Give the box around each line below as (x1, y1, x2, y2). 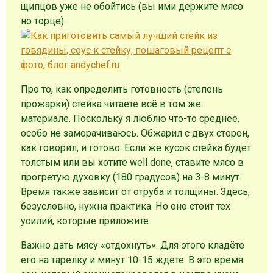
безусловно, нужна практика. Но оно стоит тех (21, 200, 231, 212)
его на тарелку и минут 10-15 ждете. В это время (21, 254, 244, 266)
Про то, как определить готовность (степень (21, 83, 224, 95)
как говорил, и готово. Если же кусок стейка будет (21, 141, 252, 154)
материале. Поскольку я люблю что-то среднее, (21, 112, 240, 124)
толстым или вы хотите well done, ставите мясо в (21, 156, 244, 168)
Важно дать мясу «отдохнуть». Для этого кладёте (21, 239, 245, 252)
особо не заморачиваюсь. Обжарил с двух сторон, (21, 127, 250, 139)
